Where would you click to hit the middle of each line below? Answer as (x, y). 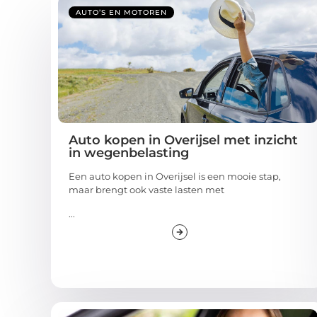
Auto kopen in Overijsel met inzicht (183, 140)
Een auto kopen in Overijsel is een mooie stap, (175, 177)
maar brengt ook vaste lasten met (146, 190)
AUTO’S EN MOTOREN (121, 13)
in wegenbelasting (129, 153)
